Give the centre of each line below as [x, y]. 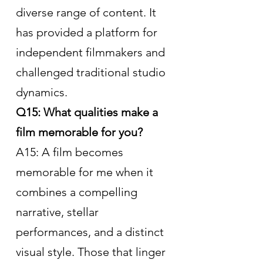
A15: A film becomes [71, 152]
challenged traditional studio [92, 72]
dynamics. [42, 92]
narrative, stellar [59, 212]
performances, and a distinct [91, 232]
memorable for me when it [86, 172]
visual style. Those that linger [92, 252]
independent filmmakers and [92, 52]
